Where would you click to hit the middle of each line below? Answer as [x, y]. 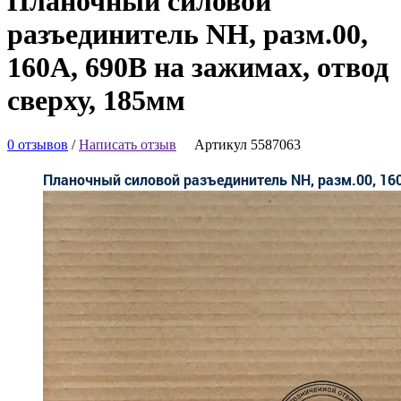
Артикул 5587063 [247, 144]
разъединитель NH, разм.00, [188, 34]
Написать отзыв [128, 144]
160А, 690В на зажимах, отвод [198, 68]
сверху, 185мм [96, 101]
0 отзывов [38, 144]
